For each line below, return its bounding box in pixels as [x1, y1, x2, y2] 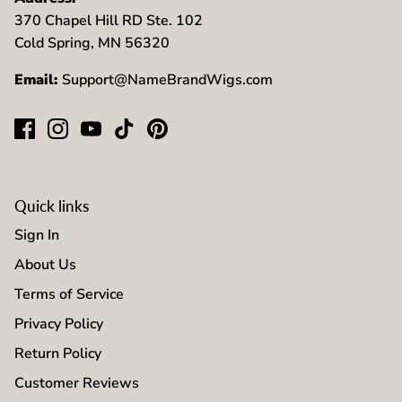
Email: [14, 70, 62, 91]
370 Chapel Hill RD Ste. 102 [14, 11, 203, 31]
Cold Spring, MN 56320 [14, 33, 170, 54]
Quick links [14, 197, 89, 216]
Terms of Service [14, 284, 124, 305]
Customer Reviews [14, 373, 139, 394]
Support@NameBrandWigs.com [62, 70, 273, 91]
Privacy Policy [14, 314, 103, 335]
